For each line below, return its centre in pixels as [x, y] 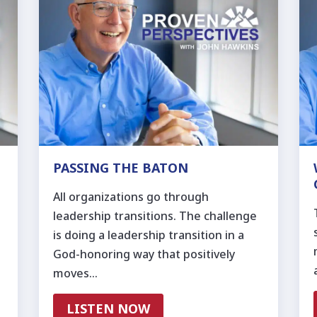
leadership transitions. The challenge [155, 216]
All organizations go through [131, 197]
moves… [75, 273]
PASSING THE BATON [120, 168]
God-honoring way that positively [144, 254]
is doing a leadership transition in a [148, 235]
